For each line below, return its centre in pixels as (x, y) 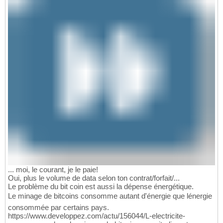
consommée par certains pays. (58, 207)
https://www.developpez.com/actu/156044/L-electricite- (97, 216)
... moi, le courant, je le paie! (53, 169)
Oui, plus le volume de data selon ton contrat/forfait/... (94, 178)
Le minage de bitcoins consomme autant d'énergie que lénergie (110, 196)
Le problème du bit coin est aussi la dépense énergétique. (101, 186)
